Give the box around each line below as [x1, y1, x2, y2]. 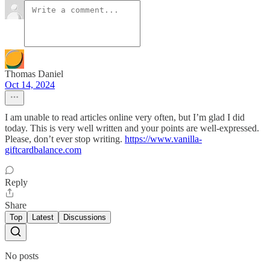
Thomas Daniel [5, 68, 63, 79]
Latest [32, 212, 54, 222]
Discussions [63, 212, 106, 222]
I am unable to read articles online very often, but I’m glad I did [5, 111, 245, 122]
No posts [5, 250, 39, 261]
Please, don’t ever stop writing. [5, 133, 125, 144]
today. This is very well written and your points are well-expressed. [5, 122, 259, 133]
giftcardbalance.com [5, 144, 81, 155]
